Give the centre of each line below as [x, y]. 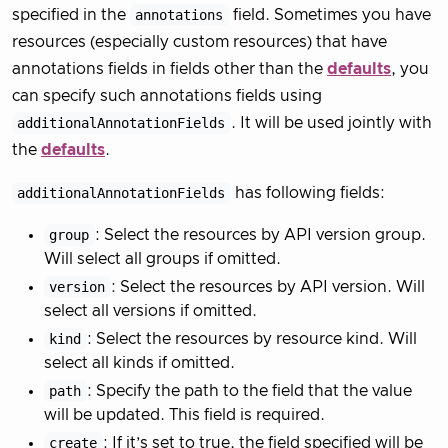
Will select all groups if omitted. [162, 258]
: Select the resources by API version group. [260, 234]
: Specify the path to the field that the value [249, 390]
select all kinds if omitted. [139, 362]
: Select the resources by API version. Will [267, 286]
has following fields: [307, 192]
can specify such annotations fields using [167, 95]
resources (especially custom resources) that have [199, 41]
